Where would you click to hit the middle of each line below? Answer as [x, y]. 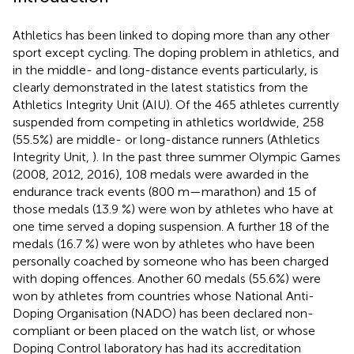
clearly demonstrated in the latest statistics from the [160, 87]
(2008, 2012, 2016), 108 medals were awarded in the [161, 174]
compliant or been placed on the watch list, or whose [164, 330]
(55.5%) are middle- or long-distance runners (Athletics [166, 139]
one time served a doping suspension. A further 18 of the [171, 226]
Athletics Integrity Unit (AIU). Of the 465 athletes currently [176, 104]
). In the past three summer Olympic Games [217, 156]
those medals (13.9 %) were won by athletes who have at [173, 209]
